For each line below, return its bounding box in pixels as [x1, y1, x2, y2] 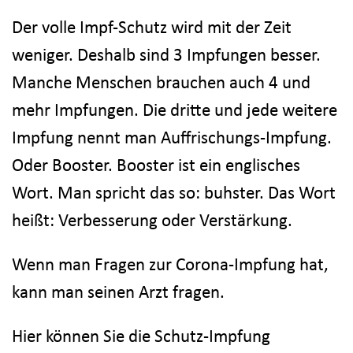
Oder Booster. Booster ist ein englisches [12, 153, 300, 176]
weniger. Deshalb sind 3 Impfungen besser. [12, 43, 321, 65]
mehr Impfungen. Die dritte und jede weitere [12, 98, 337, 121]
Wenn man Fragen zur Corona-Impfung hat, [12, 252, 329, 275]
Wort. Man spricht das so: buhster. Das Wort [12, 180, 336, 203]
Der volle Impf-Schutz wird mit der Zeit [12, 15, 292, 38]
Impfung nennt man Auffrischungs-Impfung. [12, 125, 332, 148]
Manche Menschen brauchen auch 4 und [12, 70, 310, 93]
